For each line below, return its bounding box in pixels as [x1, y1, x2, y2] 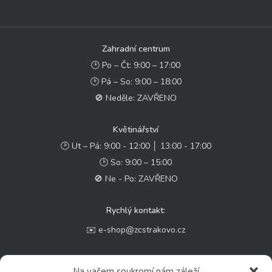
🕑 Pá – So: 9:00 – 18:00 [90, 75, 182, 87]
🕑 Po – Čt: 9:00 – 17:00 [91, 59, 181, 71]
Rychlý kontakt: [106, 204, 166, 216]
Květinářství [113, 123, 159, 135]
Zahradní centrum [101, 42, 170, 55]
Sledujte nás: [110, 255, 161, 267]
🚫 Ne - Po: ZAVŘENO [93, 172, 178, 185]
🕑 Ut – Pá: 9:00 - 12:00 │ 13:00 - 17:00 [60, 140, 211, 152]
